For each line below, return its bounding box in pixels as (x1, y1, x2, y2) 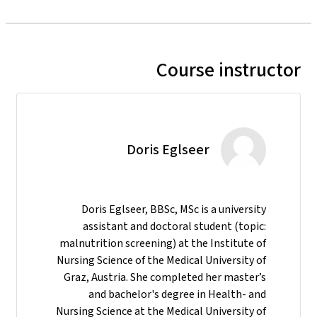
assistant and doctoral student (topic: (83, 218, 266, 234)
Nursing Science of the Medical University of (57, 252, 266, 267)
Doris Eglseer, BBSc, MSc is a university (81, 201, 266, 217)
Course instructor (156, 56, 301, 83)
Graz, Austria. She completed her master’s (64, 269, 266, 284)
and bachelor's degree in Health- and (88, 286, 266, 301)
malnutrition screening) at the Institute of (59, 235, 266, 250)
